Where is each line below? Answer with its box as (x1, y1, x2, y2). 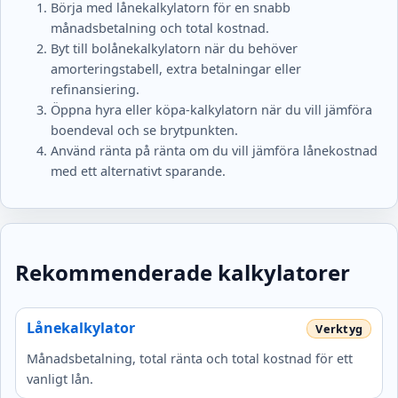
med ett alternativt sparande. (51, 163, 226, 180)
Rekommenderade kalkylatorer (15, 258, 350, 288)
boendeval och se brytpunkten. (51, 122, 238, 139)
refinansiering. (51, 81, 139, 99)
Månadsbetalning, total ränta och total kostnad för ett (27, 350, 353, 368)
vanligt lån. (27, 370, 93, 388)
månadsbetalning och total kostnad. (51, 20, 269, 37)
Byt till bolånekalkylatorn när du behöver (51, 40, 298, 58)
